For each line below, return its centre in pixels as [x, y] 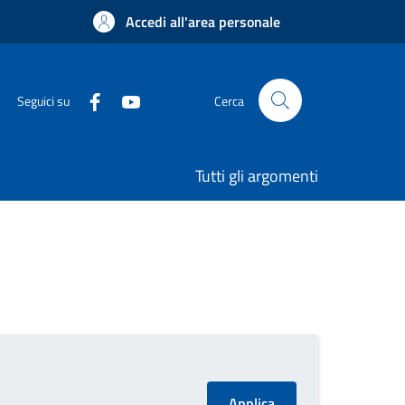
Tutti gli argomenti [257, 176]
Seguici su [43, 100]
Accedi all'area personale [203, 22]
